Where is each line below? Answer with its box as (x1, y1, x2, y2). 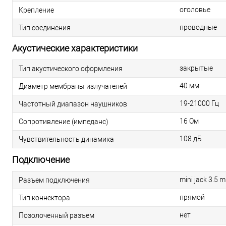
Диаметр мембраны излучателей (19, 82, 127, 90)
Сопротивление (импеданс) (19, 117, 108, 126)
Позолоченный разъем (19, 211, 94, 219)
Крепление (19, 6, 54, 14)
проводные (180, 23, 217, 31)
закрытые (180, 64, 213, 72)
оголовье (180, 6, 210, 14)
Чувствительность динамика (19, 135, 114, 143)
